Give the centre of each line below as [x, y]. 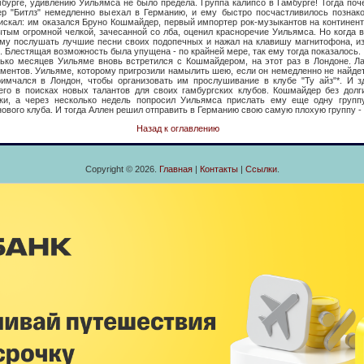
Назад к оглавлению [178, 128]
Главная [175, 169]
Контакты [219, 169]
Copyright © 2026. [122, 169]
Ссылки [261, 169]
